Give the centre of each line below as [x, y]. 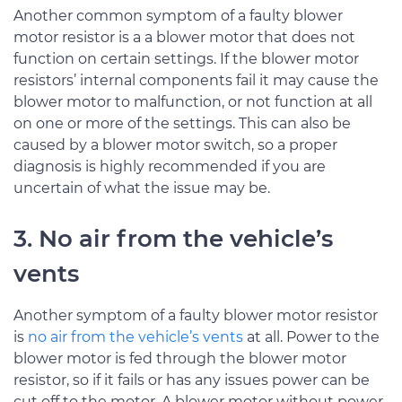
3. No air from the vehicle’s [173, 238]
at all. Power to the [311, 336]
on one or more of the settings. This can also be [182, 123]
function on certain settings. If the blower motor [186, 58]
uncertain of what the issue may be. [142, 188]
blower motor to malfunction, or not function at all [193, 101]
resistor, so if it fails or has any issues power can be [192, 380]
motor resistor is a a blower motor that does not [184, 37]
